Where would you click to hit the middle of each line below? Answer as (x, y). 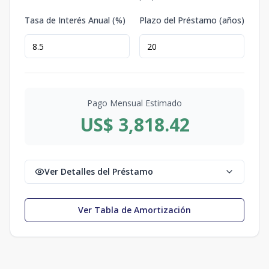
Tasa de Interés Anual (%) (75, 20)
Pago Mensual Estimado (134, 103)
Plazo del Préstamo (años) (192, 20)
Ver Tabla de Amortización (134, 210)
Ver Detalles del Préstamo (99, 171)
